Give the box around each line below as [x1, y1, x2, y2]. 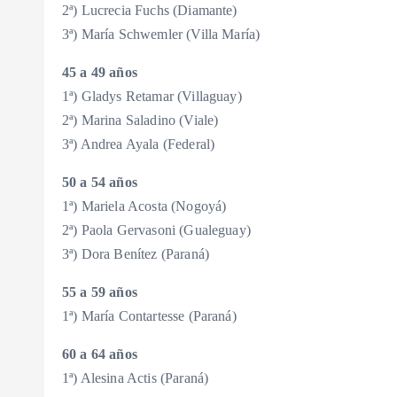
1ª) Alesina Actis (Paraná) [62, 370, 209, 386]
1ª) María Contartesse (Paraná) [62, 308, 237, 324]
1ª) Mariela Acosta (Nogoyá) [62, 198, 227, 214]
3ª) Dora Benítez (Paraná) [62, 246, 209, 262]
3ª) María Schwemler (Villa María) [62, 27, 261, 43]
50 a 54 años [62, 175, 137, 191]
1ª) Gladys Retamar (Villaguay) [62, 89, 242, 105]
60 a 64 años [62, 346, 137, 362]
